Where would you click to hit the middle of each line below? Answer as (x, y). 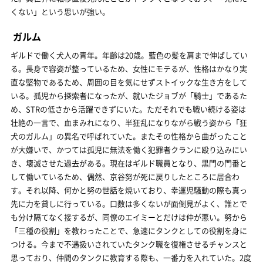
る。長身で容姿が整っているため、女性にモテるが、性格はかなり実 (129, 68)
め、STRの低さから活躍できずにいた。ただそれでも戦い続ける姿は (128, 109)
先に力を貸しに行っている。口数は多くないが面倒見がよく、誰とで (129, 203)
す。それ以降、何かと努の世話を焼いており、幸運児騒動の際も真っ (129, 190)
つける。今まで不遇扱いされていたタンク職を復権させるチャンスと (129, 244)
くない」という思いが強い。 (60, 11)
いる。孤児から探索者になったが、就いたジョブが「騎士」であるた (129, 95)
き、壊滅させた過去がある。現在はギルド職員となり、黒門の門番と (129, 163)
